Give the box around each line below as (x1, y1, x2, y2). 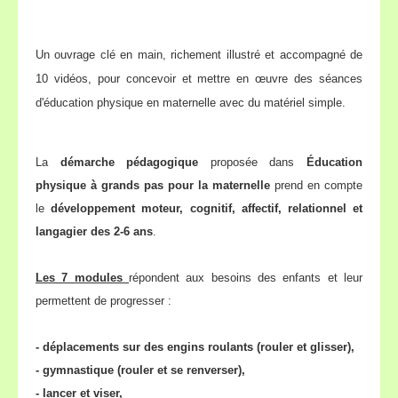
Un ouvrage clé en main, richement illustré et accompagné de (36, 48, 362, 61)
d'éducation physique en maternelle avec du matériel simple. (36, 96, 346, 109)
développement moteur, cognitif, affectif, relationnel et (51, 202, 363, 215)
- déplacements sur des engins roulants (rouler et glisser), (36, 340, 354, 354)
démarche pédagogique (60, 155, 199, 169)
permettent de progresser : (36, 294, 171, 307)
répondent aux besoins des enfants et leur (129, 271, 362, 284)
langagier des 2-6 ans (36, 225, 153, 238)
